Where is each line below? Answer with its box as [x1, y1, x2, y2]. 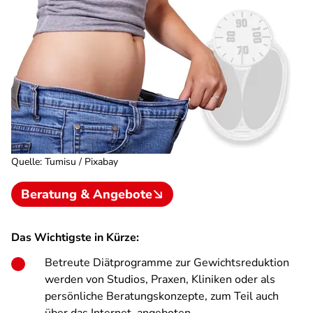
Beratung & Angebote [21, 186, 152, 203]
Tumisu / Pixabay [45, 155, 118, 168]
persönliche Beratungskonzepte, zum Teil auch [45, 289, 279, 304]
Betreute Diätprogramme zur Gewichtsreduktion [45, 255, 289, 270]
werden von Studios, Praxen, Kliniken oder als [45, 272, 275, 287]
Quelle [11, 155, 40, 168]
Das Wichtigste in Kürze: [11, 230, 139, 245]
